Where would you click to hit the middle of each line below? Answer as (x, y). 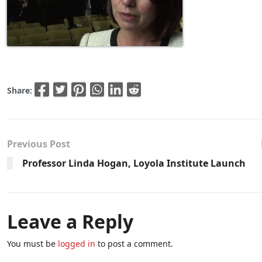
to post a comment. (134, 243)
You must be (32, 243)
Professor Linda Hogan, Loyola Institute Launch (134, 163)
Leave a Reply (70, 221)
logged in (77, 243)
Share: (21, 90)
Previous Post (39, 144)
